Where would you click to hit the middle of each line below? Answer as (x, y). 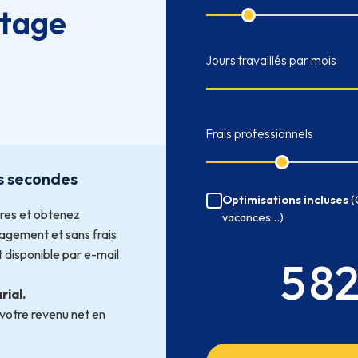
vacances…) (253, 217)
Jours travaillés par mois (272, 60)
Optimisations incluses (286, 199)
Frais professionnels (260, 134)
